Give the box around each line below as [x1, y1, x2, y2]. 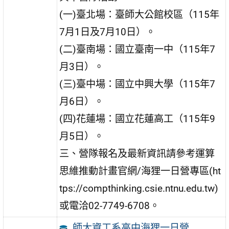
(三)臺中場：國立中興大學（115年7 [59, 78, 216, 90]
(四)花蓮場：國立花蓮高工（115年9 [59, 113, 216, 125]
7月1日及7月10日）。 [59, 26, 156, 38]
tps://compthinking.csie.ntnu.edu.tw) [59, 182, 219, 195]
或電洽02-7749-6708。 [59, 200, 160, 212]
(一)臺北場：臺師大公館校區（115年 [59, 9, 220, 21]
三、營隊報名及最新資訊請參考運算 [59, 148, 215, 160]
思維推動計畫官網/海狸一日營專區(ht [59, 165, 221, 177]
